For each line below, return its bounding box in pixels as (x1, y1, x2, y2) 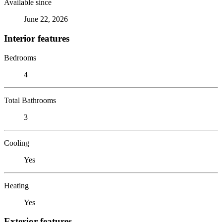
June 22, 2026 (24, 15, 68, 24)
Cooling (4, 138, 29, 147)
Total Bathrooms (4, 96, 56, 105)
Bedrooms (4, 53, 36, 62)
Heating (4, 181, 29, 190)
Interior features (4, 33, 69, 44)
